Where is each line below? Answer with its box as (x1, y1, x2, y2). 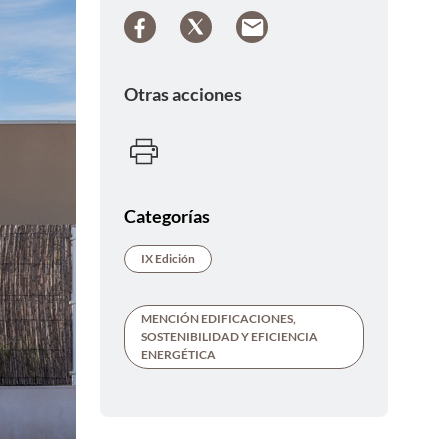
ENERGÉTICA (141, 346, 216, 362)
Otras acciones (124, 82, 242, 105)
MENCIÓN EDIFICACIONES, (141, 310, 296, 326)
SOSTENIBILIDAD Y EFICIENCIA (141, 328, 318, 344)
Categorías (124, 204, 210, 227)
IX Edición (141, 250, 195, 266)
